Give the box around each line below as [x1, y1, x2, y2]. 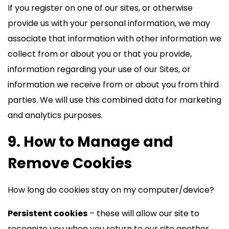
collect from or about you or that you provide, [8, 48, 192, 60]
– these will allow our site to [87, 208, 199, 219]
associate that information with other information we [8, 33, 221, 44]
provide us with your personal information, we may [8, 17, 210, 29]
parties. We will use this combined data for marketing [8, 94, 221, 106]
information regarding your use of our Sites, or [8, 63, 191, 75]
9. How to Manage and [8, 132, 173, 152]
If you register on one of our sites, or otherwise [8, 2, 193, 14]
